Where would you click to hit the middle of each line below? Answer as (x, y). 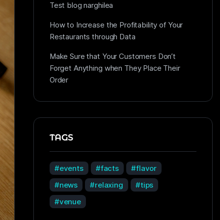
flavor (146, 168)
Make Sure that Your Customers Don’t (113, 56)
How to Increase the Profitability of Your (116, 25)
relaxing (109, 185)
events (71, 168)
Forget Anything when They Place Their (115, 68)
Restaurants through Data (92, 37)
